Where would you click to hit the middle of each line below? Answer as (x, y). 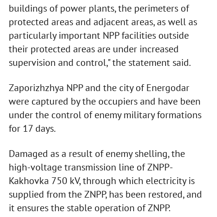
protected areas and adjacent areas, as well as (103, 22)
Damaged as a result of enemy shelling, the (97, 154)
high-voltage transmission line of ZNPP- (91, 167)
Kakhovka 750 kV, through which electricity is (101, 181)
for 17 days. (32, 129)
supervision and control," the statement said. (100, 63)
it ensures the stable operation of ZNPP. (89, 208)
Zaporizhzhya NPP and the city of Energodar (99, 88)
